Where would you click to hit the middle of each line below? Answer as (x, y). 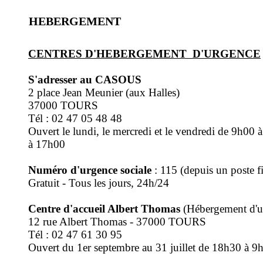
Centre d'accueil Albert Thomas (104, 209)
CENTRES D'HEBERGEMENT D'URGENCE (144, 54)
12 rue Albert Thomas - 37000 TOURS (117, 222)
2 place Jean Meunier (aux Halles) (104, 92)
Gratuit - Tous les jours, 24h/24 (99, 183)
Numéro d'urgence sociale (90, 170)
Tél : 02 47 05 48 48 (75, 118)
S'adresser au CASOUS (85, 80)
